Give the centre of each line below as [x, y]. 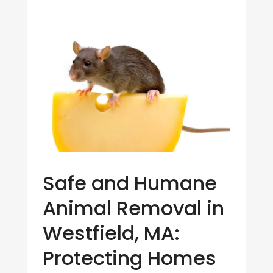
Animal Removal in [133, 208]
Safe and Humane [129, 183]
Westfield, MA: [111, 233]
